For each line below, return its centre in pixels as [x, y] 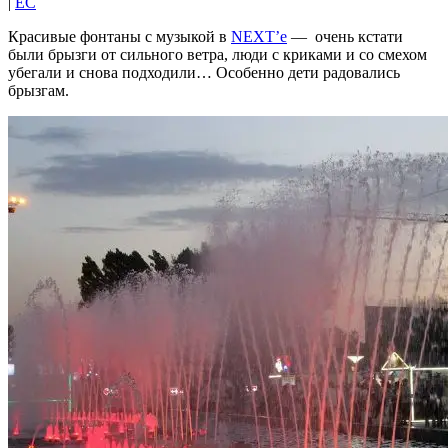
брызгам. [38, 90]
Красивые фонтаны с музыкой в [119, 36]
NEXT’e [259, 36]
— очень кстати [345, 36]
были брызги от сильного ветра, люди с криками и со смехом [217, 54]
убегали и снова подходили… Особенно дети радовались [204, 72]
